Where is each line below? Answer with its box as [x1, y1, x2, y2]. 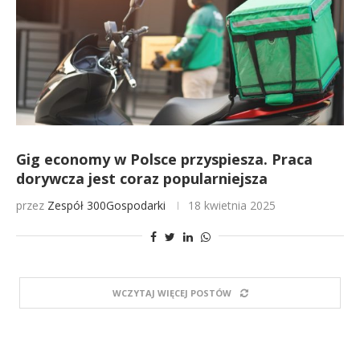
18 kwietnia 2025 [188, 198, 276, 213]
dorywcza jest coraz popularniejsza [16, 169, 268, 188]
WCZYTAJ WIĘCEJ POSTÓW [112, 287, 231, 299]
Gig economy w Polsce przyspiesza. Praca [16, 149, 313, 169]
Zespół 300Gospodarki [47, 198, 166, 213]
